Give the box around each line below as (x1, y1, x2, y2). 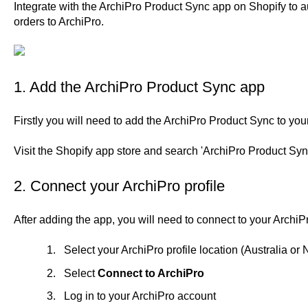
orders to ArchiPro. (13, 15, 104, 27)
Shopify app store (55, 145, 141, 157)
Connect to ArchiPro (97, 267, 204, 279)
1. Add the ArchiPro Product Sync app (13, 78, 265, 96)
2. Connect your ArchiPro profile (13, 177, 225, 195)
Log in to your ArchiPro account (63, 289, 216, 302)
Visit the (13, 145, 56, 157)
